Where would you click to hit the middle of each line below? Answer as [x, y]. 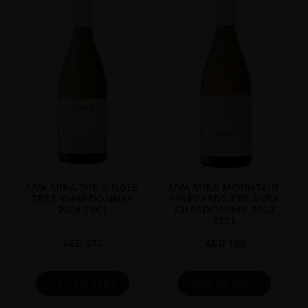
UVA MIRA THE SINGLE [83, 188]
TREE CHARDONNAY [83, 199]
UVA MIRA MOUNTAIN [224, 188]
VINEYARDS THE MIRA [225, 199]
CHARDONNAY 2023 [224, 210]
